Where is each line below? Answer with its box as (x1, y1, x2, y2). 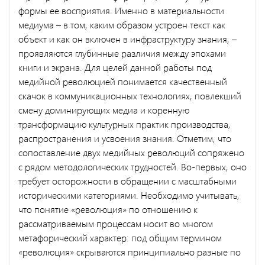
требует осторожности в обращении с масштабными (18, 174, 237, 187)
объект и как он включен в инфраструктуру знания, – (18, 32, 237, 45)
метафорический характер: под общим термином (18, 231, 222, 244)
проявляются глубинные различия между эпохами (18, 46, 226, 59)
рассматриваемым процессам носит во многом (18, 216, 213, 230)
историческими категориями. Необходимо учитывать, (18, 188, 240, 201)
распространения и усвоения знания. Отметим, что (18, 131, 231, 144)
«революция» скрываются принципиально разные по (18, 245, 241, 258)
